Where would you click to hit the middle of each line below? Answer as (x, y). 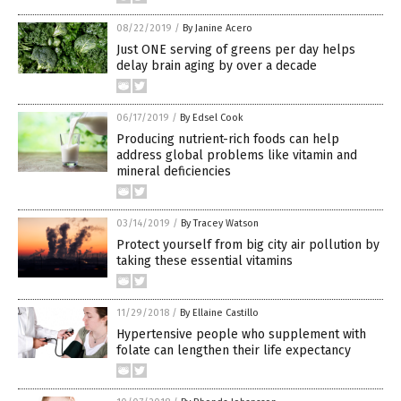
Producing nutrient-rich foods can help (228, 140)
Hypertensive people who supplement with (241, 335)
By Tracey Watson (220, 224)
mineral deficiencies (174, 172)
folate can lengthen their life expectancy (234, 351)
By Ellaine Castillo (219, 313)
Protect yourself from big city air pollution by (248, 245)
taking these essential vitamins (205, 261)
